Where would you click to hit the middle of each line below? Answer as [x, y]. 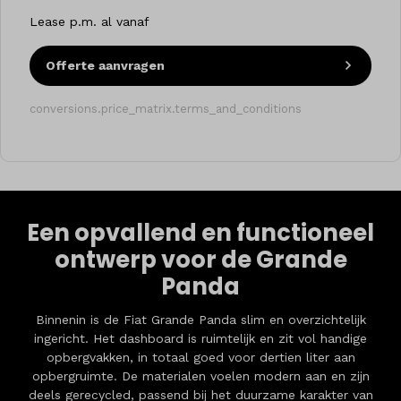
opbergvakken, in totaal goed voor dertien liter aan [200, 358]
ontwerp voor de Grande [200, 260]
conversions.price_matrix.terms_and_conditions [166, 109]
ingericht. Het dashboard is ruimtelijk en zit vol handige [200, 339]
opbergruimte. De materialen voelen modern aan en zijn [200, 376]
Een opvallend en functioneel [200, 233]
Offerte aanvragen [105, 65]
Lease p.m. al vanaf [90, 21]
